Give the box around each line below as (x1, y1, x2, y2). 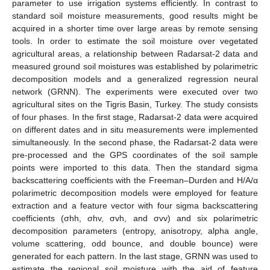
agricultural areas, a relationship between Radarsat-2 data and (12, 48, 258, 58)
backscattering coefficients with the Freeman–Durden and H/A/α (12, 175, 258, 185)
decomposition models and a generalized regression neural (12, 74, 258, 84)
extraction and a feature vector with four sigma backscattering (12, 200, 258, 210)
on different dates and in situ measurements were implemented (12, 124, 258, 134)
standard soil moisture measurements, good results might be (12, 10, 258, 20)
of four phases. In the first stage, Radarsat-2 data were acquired (12, 111, 258, 122)
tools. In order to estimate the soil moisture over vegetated (12, 36, 258, 46)
